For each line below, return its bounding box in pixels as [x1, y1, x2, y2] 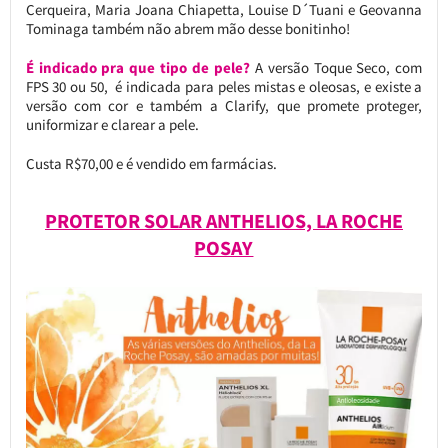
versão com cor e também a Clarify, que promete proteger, [25, 95, 423, 115]
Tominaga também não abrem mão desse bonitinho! [25, 18, 350, 38]
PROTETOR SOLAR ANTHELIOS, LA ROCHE [44, 208, 403, 233]
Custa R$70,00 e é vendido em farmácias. [25, 153, 277, 173]
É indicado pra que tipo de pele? [25, 57, 250, 77]
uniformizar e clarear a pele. [25, 114, 199, 134]
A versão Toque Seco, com [249, 57, 423, 77]
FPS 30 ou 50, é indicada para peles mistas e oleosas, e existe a [25, 76, 423, 96]
